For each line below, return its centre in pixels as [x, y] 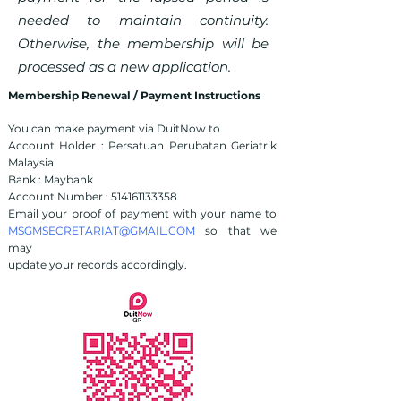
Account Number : [60, 196]
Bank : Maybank [51, 179]
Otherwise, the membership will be [143, 43]
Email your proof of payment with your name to [142, 213]
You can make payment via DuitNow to [114, 128]
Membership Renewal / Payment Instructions [134, 95]
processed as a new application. [124, 67]
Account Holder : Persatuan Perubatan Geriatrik [142, 145]
